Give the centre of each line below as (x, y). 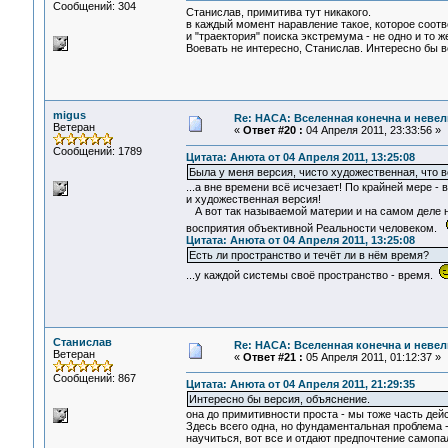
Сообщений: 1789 (97, 151)
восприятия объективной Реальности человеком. (315, 228)
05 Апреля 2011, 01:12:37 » (371, 357)
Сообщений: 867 (94, 378)
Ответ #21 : (272, 357)
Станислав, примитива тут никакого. (278, 12)
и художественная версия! (253, 199)
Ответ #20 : (272, 130)
